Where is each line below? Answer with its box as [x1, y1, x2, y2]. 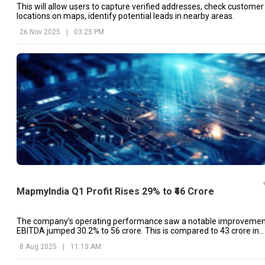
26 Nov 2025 [20, 27, 60, 36]
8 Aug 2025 [20, 242, 57, 251]
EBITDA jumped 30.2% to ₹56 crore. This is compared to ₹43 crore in [17, 225, 259, 235]
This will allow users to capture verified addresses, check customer [17, 1, 264, 11]
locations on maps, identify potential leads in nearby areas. [17, 11, 234, 21]
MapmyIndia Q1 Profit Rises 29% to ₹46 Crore [17, 186, 214, 198]
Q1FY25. [17, 235, 48, 245]
